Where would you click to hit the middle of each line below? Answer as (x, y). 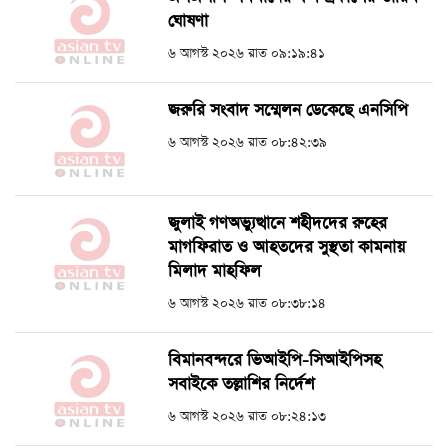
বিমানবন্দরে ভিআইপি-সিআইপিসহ (274, 361)
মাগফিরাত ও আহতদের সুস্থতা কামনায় (286, 248)
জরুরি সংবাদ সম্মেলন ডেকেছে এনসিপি (288, 111)
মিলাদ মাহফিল (214, 272)
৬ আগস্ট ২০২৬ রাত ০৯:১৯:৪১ (246, 54)
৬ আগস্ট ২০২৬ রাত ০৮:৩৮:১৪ (247, 304)
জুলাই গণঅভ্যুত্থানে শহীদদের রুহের (277, 224)
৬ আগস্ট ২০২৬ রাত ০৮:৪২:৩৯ (247, 143)
